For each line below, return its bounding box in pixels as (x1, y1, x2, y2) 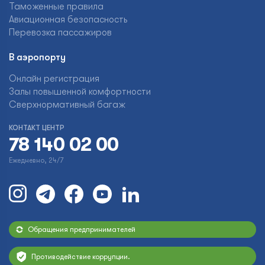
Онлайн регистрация (9, 73, 99, 84)
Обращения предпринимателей (28, 225, 135, 234)
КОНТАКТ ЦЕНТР (9, 124, 64, 132)
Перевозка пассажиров (9, 27, 112, 38)
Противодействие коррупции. (31, 253, 130, 261)
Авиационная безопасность (9, 14, 127, 25)
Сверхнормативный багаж (9, 99, 125, 110)
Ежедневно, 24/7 (9, 156, 63, 164)
